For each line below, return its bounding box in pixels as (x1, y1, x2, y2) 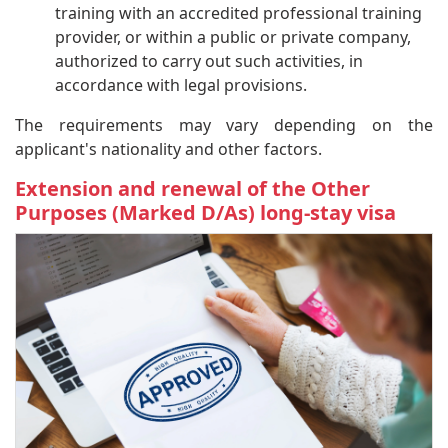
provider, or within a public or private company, (55, 25, 411, 48)
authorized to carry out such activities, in (55, 49, 363, 72)
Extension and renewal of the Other (15, 174, 370, 202)
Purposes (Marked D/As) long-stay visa (15, 198, 396, 226)
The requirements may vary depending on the (15, 113, 433, 136)
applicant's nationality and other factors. (15, 137, 322, 160)
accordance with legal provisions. (55, 73, 307, 96)
